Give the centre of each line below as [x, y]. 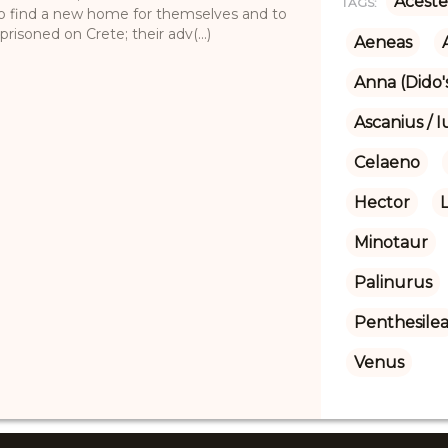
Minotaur [390, 242]
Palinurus [392, 282]
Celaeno [386, 162]
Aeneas [382, 42]
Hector [381, 202]
